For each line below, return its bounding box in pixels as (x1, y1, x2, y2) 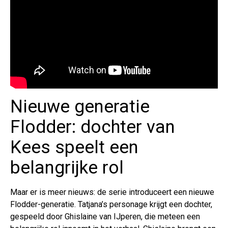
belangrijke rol (10, 157, 124, 178)
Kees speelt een (10, 136, 138, 158)
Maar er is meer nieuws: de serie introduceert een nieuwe (10, 187, 214, 197)
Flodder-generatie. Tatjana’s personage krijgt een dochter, (10, 199, 212, 209)
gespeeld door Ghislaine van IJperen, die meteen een (10, 211, 200, 221)
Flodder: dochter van (10, 116, 175, 137)
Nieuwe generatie (10, 96, 150, 117)
